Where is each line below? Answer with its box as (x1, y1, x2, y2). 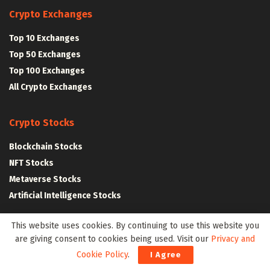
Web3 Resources (9, 251, 83, 263)
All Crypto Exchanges (9, 82, 92, 93)
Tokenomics (105, 226, 154, 237)
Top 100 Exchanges (9, 66, 85, 77)
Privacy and (211, 234, 255, 244)
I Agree (150, 250, 181, 259)
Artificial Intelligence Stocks (9, 190, 121, 201)
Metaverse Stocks (9, 174, 81, 185)
